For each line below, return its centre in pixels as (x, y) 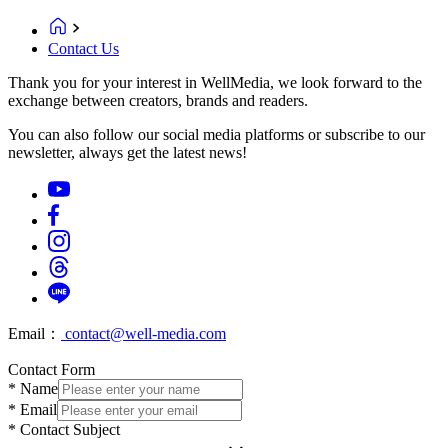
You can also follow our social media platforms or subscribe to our (216, 134)
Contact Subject (68, 429)
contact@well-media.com (143, 333)
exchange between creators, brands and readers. (158, 100)
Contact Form (51, 369)
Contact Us (83, 48)
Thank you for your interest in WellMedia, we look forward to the (215, 82)
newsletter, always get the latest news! (127, 152)
